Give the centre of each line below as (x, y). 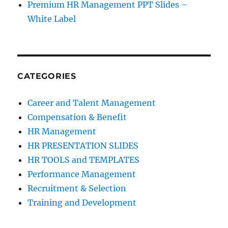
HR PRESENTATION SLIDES (83, 146)
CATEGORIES (47, 76)
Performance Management (82, 174)
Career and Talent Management (92, 103)
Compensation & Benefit (77, 117)
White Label (52, 19)
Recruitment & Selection (77, 189)
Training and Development (82, 203)
